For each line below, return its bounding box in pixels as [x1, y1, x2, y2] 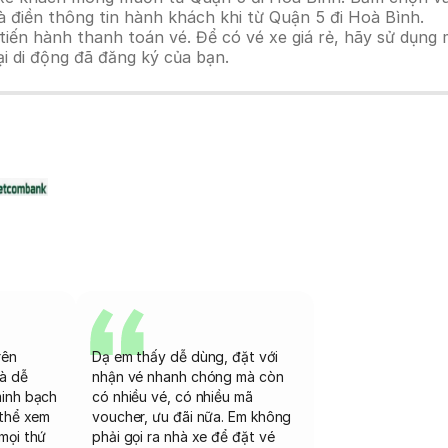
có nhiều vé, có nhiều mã [92, 388, 253, 405]
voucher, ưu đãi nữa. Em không [92, 408, 292, 425]
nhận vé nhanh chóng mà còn [92, 368, 284, 385]
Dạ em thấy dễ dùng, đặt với [92, 348, 278, 365]
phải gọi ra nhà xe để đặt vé [92, 428, 275, 445]
